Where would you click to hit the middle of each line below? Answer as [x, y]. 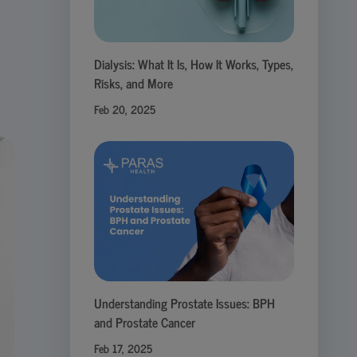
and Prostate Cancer [144, 322]
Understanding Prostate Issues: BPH [184, 303]
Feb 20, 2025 [124, 109]
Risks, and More [133, 83]
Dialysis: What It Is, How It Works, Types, [193, 64]
